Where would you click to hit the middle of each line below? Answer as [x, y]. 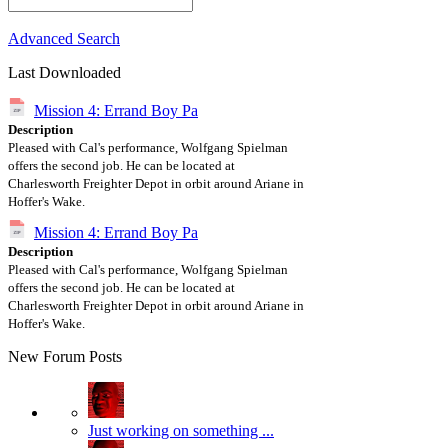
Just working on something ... [181, 430]
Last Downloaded [64, 72]
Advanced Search [64, 38]
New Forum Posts [65, 356]
